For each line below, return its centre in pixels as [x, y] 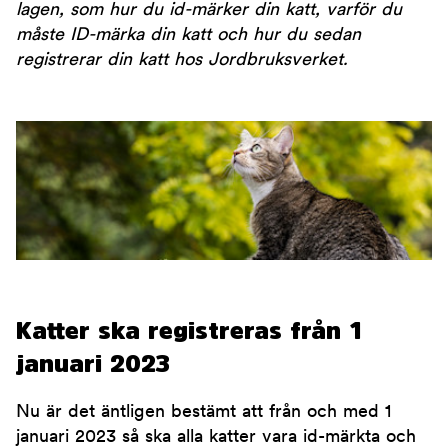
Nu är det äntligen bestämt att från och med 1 [203, 413]
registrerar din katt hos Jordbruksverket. [182, 60]
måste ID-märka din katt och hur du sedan [188, 35]
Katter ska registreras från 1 [189, 330]
